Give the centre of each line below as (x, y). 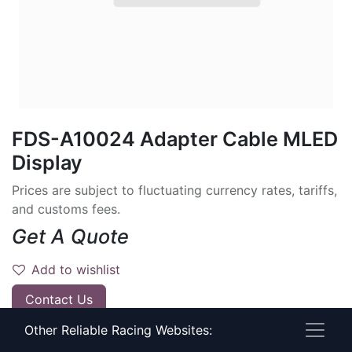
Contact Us (59, 299)
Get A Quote (70, 236)
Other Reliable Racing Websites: (118, 330)
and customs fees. (66, 209)
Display (47, 162)
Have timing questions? (84, 336)
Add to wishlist (76, 269)
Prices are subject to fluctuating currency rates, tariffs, (174, 190)
